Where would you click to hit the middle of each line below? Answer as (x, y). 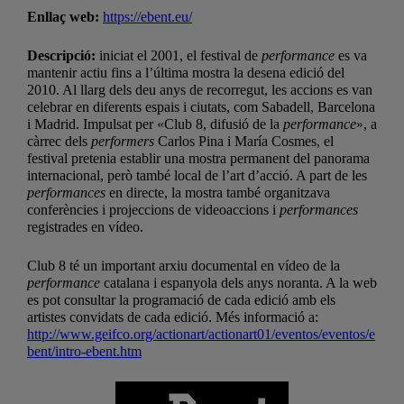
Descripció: (63, 56)
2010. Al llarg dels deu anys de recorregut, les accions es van (200, 90)
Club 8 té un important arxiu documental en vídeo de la (184, 266)
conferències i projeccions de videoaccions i (153, 210)
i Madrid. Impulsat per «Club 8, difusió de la (155, 124)
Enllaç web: (65, 17)
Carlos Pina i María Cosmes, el (244, 142)
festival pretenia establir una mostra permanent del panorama (198, 159)
